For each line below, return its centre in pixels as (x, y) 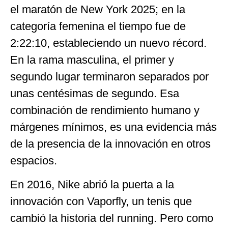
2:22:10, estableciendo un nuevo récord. (108, 43)
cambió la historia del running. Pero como (112, 218)
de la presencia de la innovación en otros (110, 144)
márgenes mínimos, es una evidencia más (113, 127)
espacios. (34, 160)
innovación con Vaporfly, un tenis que (101, 202)
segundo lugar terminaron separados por (109, 76)
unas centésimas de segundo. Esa (95, 93)
